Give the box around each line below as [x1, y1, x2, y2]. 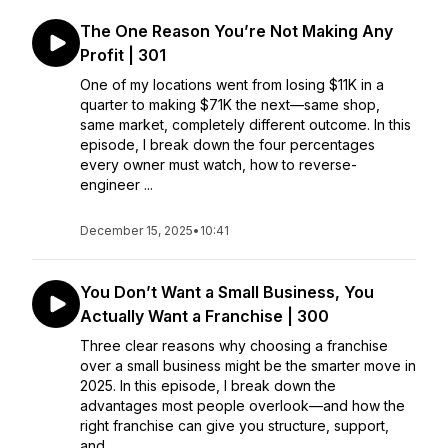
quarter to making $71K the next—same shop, [80, 96, 380, 113]
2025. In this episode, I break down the [80, 377, 336, 394]
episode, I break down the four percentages [80, 136, 375, 153]
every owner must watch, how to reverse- [80, 156, 357, 173]
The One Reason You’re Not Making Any [80, 21, 393, 41]
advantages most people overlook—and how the [80, 397, 405, 414]
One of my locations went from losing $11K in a [80, 76, 384, 93]
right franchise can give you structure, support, [80, 417, 389, 434]
